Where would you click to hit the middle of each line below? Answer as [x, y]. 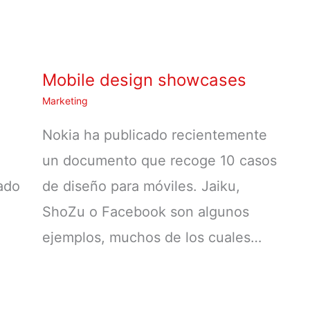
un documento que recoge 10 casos [159, 160]
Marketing [65, 100]
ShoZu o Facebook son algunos [146, 211]
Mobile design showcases [144, 80]
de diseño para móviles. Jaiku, [141, 186]
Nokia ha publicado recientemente [155, 135]
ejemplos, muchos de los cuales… [152, 237]
